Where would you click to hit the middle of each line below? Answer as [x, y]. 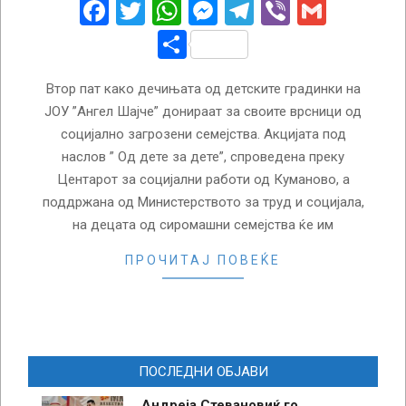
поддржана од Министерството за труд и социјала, [203, 202]
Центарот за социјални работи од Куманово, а [203, 179]
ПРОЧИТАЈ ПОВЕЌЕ [203, 260]
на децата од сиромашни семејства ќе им [203, 225]
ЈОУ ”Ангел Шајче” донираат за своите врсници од [203, 111]
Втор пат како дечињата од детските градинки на [203, 89]
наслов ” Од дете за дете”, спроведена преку [203, 157]
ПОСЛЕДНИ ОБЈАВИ [203, 372]
